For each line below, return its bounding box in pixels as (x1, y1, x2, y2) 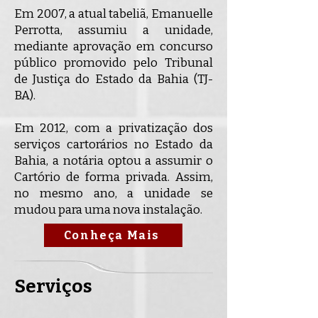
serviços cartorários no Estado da (14, 137, 213, 152)
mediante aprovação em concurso (14, 39, 213, 54)
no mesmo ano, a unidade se (14, 186, 213, 201)
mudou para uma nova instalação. (14, 202, 202, 217)
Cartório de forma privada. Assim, (14, 170, 213, 185)
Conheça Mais (63, 229, 160, 242)
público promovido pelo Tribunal (14, 55, 213, 70)
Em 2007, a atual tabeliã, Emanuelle (14, 6, 213, 21)
